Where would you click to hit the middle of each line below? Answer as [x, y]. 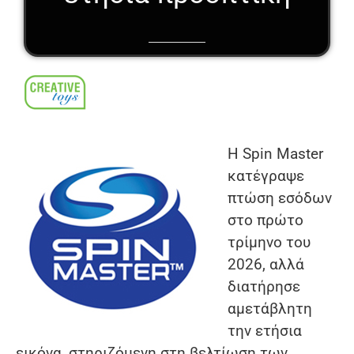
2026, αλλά [266, 265]
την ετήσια [265, 331]
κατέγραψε [266, 176]
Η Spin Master [275, 154]
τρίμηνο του [269, 243]
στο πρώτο [265, 220]
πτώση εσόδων [280, 198]
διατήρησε [264, 287]
